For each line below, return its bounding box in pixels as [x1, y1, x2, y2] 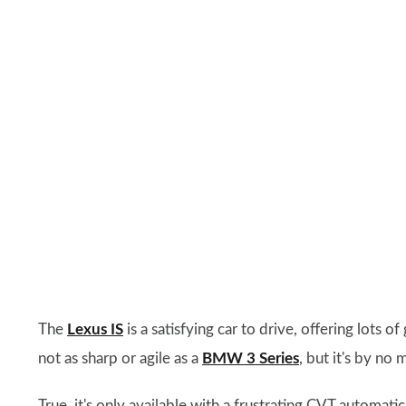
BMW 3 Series [202, 350, 299, 366]
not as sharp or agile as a [38, 350, 202, 366]
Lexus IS [67, 321, 123, 337]
